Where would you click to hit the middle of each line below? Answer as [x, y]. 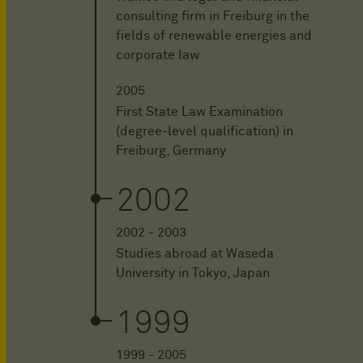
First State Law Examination [199, 111]
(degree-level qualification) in [205, 131]
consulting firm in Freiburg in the [213, 16]
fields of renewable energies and [214, 35]
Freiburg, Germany [171, 150]
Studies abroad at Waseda [195, 253]
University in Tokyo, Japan [193, 273]
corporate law [158, 55]
